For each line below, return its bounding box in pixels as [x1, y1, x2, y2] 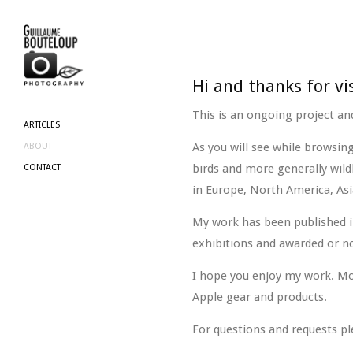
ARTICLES [24, 120, 60, 130]
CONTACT [24, 162, 61, 173]
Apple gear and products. [191, 290, 327, 304]
